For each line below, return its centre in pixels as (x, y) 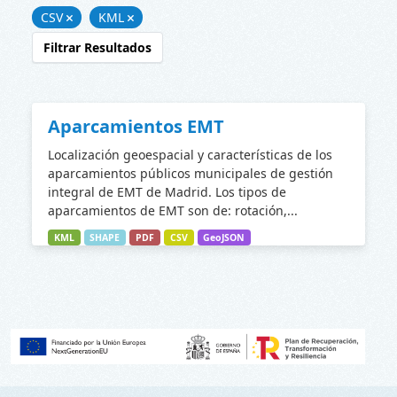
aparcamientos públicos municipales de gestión (191, 173)
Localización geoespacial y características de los (190, 155)
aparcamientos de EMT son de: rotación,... (173, 210)
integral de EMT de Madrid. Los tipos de (167, 192)
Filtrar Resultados (97, 47)
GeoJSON (224, 237)
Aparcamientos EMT (136, 126)
